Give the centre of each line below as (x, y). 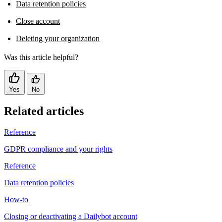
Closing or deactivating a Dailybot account (71, 216)
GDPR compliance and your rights (58, 149)
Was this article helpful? (41, 57)
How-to (16, 199)
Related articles (44, 111)
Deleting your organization (58, 38)
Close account (38, 21)
